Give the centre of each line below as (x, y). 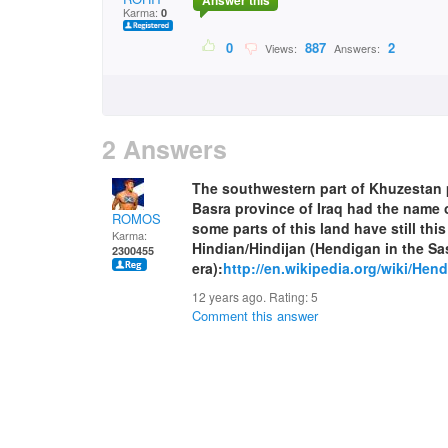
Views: (279, 48)
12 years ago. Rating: (251, 296)
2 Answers (164, 149)
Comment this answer (255, 315)
